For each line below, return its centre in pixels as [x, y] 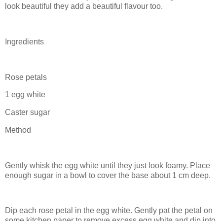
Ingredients [24, 41]
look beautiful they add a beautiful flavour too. [84, 6]
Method [18, 130]
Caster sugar [27, 112]
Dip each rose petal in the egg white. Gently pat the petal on [109, 211]
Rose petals [26, 77]
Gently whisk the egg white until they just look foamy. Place [108, 165]
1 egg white [25, 95]
